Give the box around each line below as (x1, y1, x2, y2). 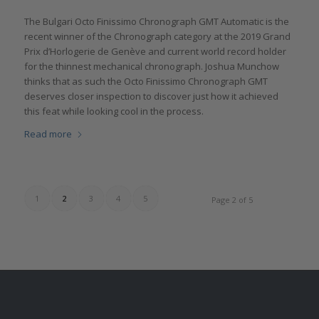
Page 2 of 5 (211, 194, 253, 206)
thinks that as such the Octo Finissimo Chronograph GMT (23, 75, 268, 88)
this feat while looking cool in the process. (23, 105, 204, 118)
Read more (23, 127, 72, 141)
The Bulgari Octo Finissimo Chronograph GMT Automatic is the (23, 15, 289, 28)
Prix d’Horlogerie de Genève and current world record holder (23, 45, 286, 58)
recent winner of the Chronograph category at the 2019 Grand (23, 30, 291, 43)
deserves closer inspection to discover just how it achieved (23, 90, 278, 103)
